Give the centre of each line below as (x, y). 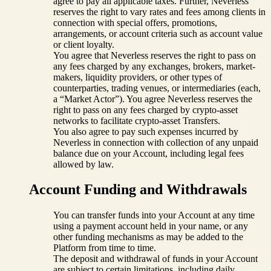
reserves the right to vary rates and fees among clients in (159, 11)
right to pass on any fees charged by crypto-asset (145, 109)
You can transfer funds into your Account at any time (154, 215)
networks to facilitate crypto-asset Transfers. (137, 120)
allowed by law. (83, 164)
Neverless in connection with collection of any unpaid (156, 142)
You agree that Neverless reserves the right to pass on (155, 55)
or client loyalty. (84, 44)
